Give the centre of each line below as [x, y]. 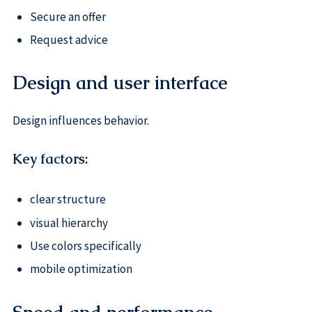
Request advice [69, 39]
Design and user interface [120, 83]
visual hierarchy [69, 223]
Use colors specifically [85, 245]
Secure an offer [68, 16]
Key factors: [50, 159]
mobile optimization [81, 269]
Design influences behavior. [80, 121]
